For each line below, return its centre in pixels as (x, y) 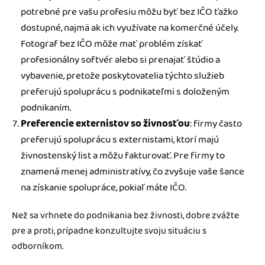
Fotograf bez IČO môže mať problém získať (112, 43)
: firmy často (216, 123)
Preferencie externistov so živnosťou (105, 123)
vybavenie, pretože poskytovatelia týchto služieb (122, 75)
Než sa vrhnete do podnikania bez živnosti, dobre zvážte (125, 215)
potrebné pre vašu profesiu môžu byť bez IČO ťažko (129, 12)
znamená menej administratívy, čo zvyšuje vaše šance (132, 171)
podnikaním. (46, 107)
